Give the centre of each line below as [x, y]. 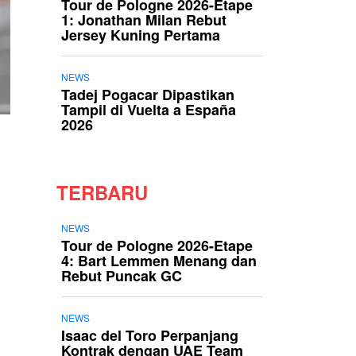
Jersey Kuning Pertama [141, 35]
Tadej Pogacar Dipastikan [148, 95]
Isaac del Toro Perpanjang [150, 335]
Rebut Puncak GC [122, 276]
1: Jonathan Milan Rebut [144, 20]
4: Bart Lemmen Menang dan [159, 261]
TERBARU [102, 192]
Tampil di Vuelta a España [149, 110]
